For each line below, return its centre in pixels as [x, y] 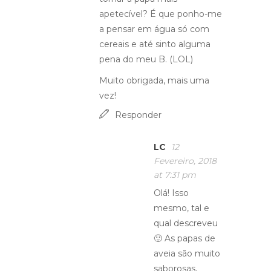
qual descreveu [186, 223]
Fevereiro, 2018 [185, 161]
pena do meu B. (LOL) [146, 59]
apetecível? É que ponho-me [161, 14]
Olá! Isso [171, 193]
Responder [138, 115]
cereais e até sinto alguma [155, 44]
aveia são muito [187, 253]
